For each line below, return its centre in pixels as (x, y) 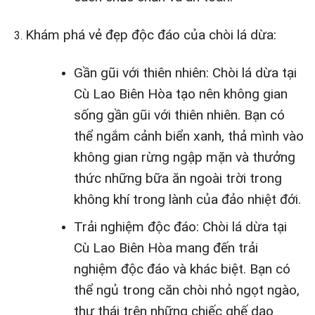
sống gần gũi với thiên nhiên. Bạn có (179, 115)
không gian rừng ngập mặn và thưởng (184, 157)
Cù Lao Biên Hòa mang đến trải (166, 248)
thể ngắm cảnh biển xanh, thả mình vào (188, 136)
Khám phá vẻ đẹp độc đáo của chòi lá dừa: (150, 34)
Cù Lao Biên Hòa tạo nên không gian (180, 94)
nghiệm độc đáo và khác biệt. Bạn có (182, 269)
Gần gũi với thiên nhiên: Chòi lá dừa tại (185, 72)
